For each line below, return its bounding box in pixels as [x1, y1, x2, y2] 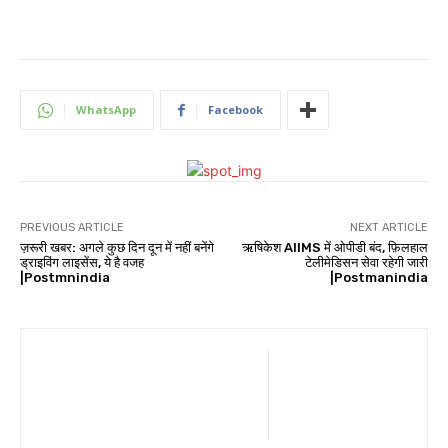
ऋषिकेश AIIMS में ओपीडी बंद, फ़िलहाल [241, 240, 428, 256]
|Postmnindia [20, 270, 110, 286]
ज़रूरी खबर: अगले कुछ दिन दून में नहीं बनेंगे [20, 240, 214, 256]
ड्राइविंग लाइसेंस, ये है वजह [20, 255, 144, 271]
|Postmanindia [329, 270, 428, 286]
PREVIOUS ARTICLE [20, 221, 124, 235]
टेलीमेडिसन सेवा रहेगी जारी [304, 255, 428, 271]
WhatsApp [76, 102, 136, 118]
